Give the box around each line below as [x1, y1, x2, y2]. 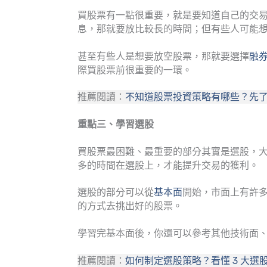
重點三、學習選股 [77, 118, 154, 130]
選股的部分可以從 [77, 187, 154, 198]
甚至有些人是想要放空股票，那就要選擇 [77, 50, 249, 62]
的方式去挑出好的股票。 [77, 200, 182, 212]
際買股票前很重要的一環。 [77, 64, 192, 76]
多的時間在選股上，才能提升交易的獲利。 [77, 159, 259, 171]
